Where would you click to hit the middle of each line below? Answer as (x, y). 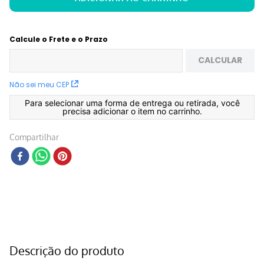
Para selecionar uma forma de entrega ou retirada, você (132, 103)
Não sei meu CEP (39, 84)
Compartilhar (34, 137)
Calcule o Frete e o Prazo (59, 39)
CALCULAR (220, 60)
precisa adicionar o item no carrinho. (132, 111)
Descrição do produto (67, 250)
